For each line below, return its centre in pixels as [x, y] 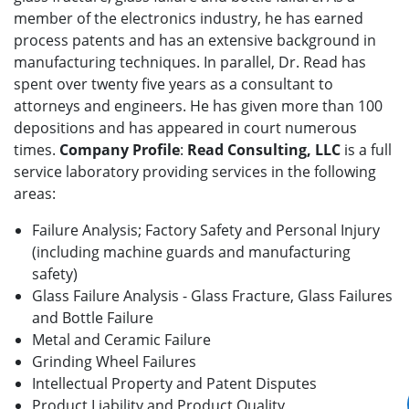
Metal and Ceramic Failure [121, 340]
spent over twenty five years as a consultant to [173, 84]
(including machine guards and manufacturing [191, 252]
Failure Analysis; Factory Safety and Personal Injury [206, 231]
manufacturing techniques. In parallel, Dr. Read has [190, 63]
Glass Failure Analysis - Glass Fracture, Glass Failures [212, 296]
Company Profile [120, 150]
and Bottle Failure [93, 318]
